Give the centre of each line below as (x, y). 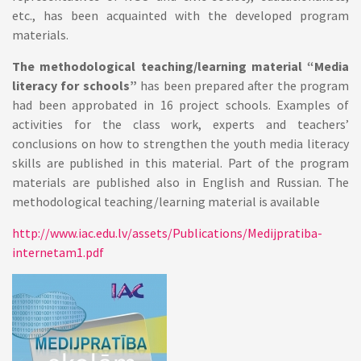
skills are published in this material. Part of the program (180, 163)
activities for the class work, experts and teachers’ (180, 124)
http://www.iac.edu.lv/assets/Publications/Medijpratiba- (167, 233)
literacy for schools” (75, 85)
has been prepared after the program (243, 85)
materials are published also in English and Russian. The (180, 182)
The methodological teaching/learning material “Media (180, 66)
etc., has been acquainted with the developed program (180, 15)
